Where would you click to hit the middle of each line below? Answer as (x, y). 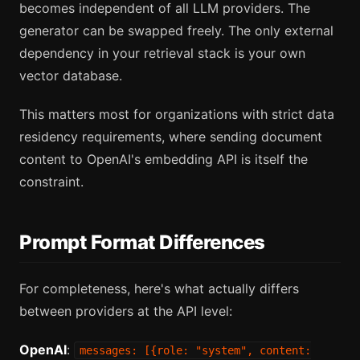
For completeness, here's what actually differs (159, 288)
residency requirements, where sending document (171, 137)
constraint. (51, 182)
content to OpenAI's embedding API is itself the (164, 160)
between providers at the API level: (126, 311)
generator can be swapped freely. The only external (176, 31)
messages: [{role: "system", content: (195, 350)
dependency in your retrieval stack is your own (162, 53)
